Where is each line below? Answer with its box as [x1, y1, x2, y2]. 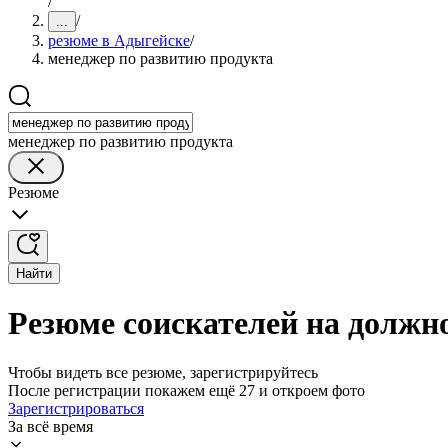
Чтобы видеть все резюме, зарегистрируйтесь [8, 363, 318, 381]
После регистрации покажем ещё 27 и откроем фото [8, 381, 365, 399]
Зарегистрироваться [8, 399, 144, 417]
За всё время [8, 417, 93, 435]
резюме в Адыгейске [48, 32, 190, 49]
